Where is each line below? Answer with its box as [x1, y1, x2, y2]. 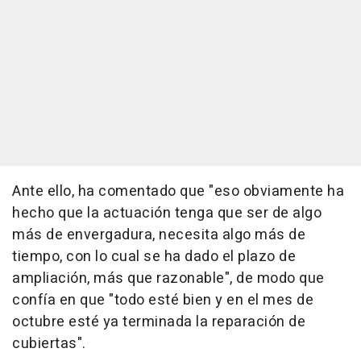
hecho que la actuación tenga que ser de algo [12, 202, 322, 225]
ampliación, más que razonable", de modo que [12, 268, 325, 290]
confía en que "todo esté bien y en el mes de [12, 289, 313, 312]
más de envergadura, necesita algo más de [12, 224, 305, 247]
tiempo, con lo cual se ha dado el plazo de [12, 246, 296, 268]
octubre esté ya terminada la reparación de [12, 311, 305, 334]
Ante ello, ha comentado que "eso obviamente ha [12, 180, 344, 203]
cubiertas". [12, 333, 86, 355]
